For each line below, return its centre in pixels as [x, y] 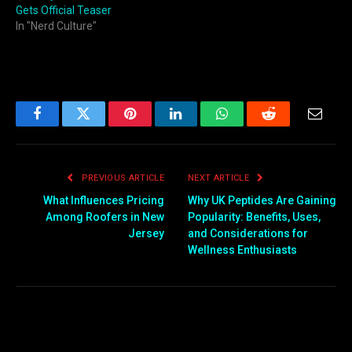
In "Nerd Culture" [56, 26]
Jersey [146, 233]
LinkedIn [201, 125]
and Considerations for [248, 233]
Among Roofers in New [105, 216]
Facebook [63, 125]
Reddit [286, 125]
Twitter [103, 125]
